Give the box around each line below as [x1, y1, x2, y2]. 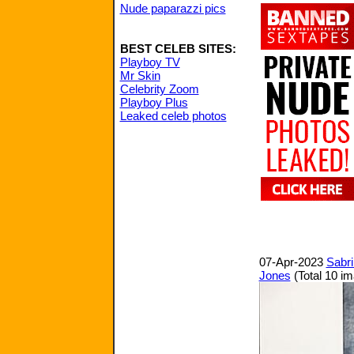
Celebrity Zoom [119, 82, 199, 96]
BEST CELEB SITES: [119, 42, 236, 55]
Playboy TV [119, 55, 180, 69]
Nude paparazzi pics [119, 2, 226, 15]
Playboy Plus [119, 96, 188, 109]
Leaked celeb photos [119, 109, 227, 122]
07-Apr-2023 [258, 255, 326, 269]
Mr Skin [119, 69, 160, 82]
